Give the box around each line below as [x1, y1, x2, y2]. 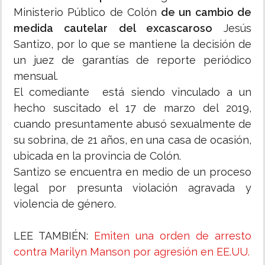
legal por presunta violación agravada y [14, 182, 251, 195]
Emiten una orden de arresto [94, 230, 251, 243]
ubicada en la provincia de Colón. [14, 150, 181, 163]
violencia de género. [14, 198, 116, 211]
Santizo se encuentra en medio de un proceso [14, 166, 251, 179]
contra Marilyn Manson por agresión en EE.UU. [14, 245, 250, 258]
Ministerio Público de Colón [14, 6, 161, 19]
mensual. [14, 70, 58, 83]
